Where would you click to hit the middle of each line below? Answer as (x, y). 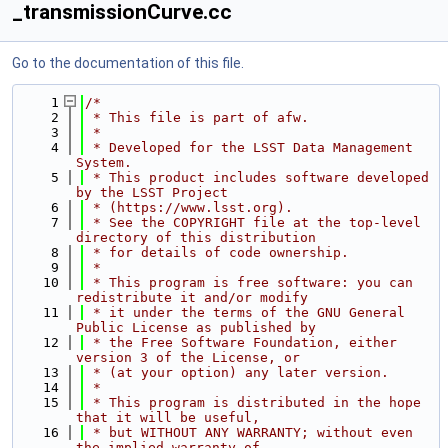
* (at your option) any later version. (237, 372)
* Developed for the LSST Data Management (249, 147)
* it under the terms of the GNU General (245, 312)
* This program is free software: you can (249, 282)
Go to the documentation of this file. (128, 63)
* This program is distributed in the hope (253, 402)
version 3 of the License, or (188, 357)
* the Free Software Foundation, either (241, 342)
